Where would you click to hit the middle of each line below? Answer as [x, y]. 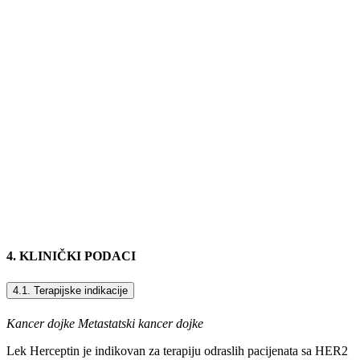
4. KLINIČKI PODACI [71, 256]
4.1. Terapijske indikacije [70, 290]
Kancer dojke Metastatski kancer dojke [105, 323]
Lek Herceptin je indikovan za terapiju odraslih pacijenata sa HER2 [177, 350]
